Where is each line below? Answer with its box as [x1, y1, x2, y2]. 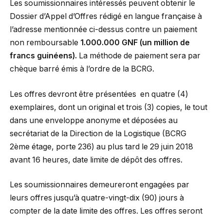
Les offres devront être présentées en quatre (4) [10, 89, 188, 99]
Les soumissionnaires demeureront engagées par [10, 180, 189, 190]
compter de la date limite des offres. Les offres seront [10, 206, 202, 216]
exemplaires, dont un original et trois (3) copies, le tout [10, 102, 207, 112]
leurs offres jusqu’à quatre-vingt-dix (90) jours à [10, 193, 184, 203]
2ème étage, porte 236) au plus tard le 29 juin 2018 [10, 142, 193, 151]
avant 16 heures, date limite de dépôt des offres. [10, 155, 182, 164]
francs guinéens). [10, 51, 77, 61]
